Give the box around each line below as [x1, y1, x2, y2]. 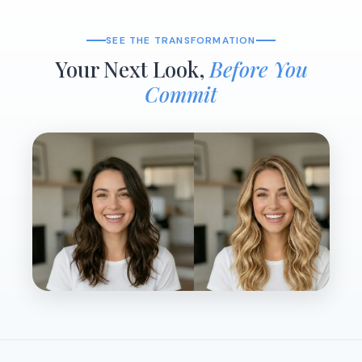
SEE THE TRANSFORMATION [106, 33, 256, 47]
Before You [208, 54, 308, 83]
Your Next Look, [54, 54, 209, 83]
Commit [145, 79, 217, 108]
